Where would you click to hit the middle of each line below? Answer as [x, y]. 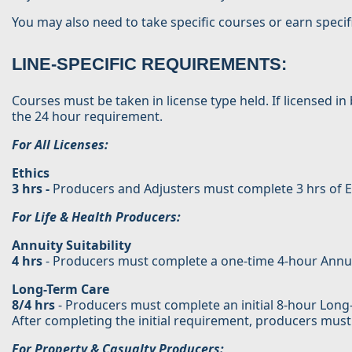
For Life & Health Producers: [96, 217]
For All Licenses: [60, 145]
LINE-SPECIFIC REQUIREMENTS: [149, 64]
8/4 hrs [33, 305]
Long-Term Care [60, 289]
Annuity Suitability [71, 245]
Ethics [31, 173]
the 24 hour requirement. [87, 116]
